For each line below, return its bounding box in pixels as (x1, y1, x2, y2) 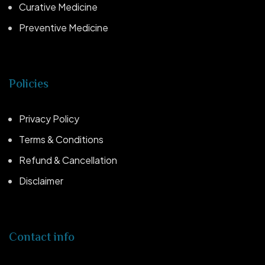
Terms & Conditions (19, 132, 104, 146)
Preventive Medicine (19, 21, 108, 34)
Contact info (9, 228, 75, 247)
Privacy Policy (19, 112, 79, 125)
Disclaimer (19, 174, 63, 187)
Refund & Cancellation (19, 153, 117, 166)
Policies (9, 75, 49, 94)
